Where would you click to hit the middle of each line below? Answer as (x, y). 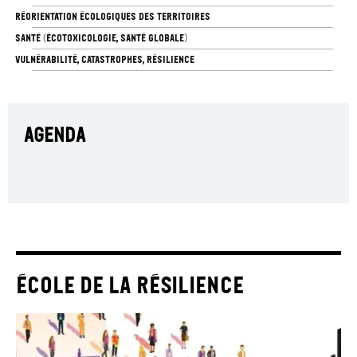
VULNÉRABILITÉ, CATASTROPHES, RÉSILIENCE (104, 59)
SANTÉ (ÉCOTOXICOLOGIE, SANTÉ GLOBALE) (101, 37)
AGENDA (55, 135)
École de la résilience (130, 285)
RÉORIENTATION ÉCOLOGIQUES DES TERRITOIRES (112, 16)
